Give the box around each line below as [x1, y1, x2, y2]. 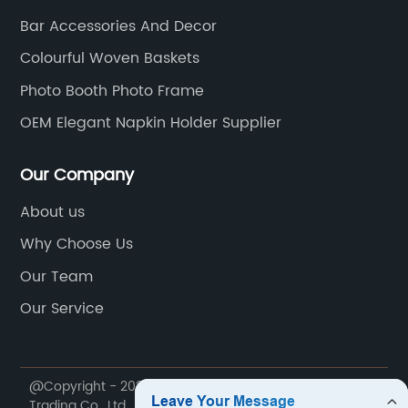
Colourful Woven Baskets [20, 46, 200, 71]
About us [20, 199, 86, 224]
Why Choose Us [20, 232, 134, 257]
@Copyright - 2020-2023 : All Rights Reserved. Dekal [29, 375, 361, 397]
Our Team [20, 264, 94, 289]
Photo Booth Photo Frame [20, 78, 205, 103]
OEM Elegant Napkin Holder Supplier [20, 111, 282, 136]
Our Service [20, 297, 105, 321]
